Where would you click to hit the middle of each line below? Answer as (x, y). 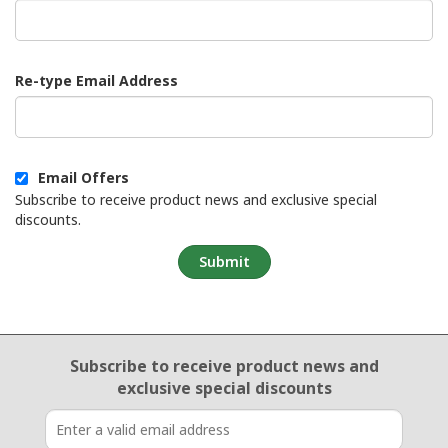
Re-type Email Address (96, 80)
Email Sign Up (72, 363)
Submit (224, 261)
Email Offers (83, 177)
